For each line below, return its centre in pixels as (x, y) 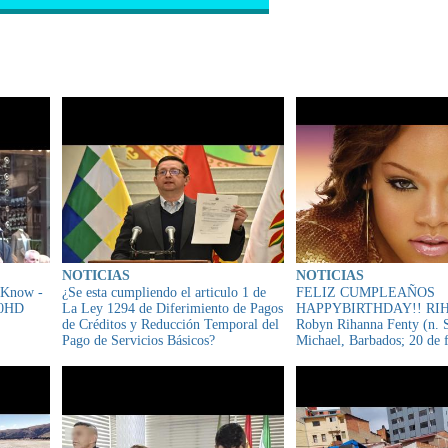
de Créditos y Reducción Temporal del (170, 325)
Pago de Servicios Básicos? (138, 341)
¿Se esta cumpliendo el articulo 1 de (164, 293)
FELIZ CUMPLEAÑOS (365, 293)
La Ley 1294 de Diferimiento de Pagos (172, 309)
